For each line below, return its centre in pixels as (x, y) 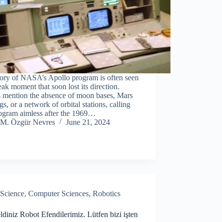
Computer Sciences (59, 193)
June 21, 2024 (88, 122)
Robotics (107, 193)
